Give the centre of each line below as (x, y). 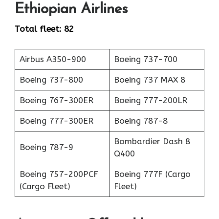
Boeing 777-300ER (56, 120)
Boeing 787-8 (141, 120)
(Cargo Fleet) (45, 186)
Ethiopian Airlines (71, 10)
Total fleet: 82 (44, 29)
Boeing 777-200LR (150, 100)
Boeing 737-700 (145, 59)
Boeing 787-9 (46, 147)
